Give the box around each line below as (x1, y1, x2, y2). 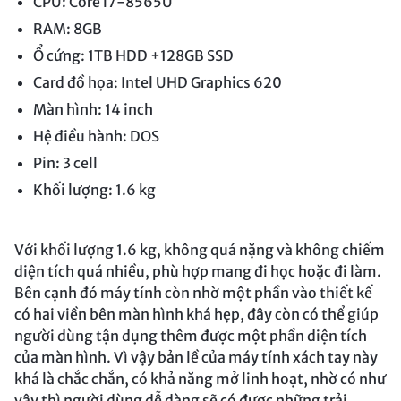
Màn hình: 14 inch (32, 100, 153, 119)
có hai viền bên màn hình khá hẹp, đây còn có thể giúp (14, 305, 379, 324)
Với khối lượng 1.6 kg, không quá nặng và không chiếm (14, 241, 385, 260)
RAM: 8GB (32, 20, 102, 38)
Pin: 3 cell (32, 154, 98, 173)
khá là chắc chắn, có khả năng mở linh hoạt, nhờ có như (14, 370, 386, 388)
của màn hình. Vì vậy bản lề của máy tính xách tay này (14, 348, 378, 367)
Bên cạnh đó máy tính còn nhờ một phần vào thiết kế (14, 284, 372, 303)
